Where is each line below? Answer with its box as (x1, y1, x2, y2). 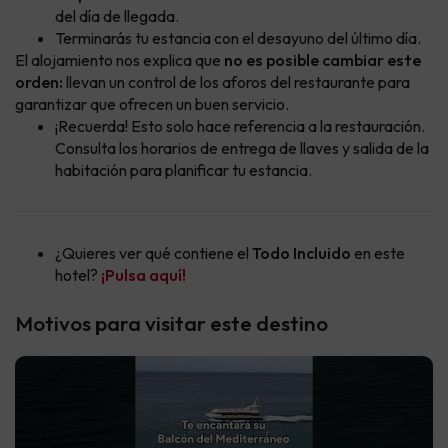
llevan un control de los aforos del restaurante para (63, 72, 410, 93)
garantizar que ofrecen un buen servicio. (15, 94, 289, 115)
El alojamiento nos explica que (15, 50, 224, 71)
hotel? (55, 265, 101, 286)
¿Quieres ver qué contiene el (55, 243, 252, 264)
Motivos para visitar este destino (15, 310, 328, 337)
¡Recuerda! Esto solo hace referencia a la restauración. (55, 116, 425, 137)
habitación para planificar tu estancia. (55, 160, 312, 181)
